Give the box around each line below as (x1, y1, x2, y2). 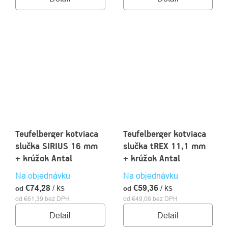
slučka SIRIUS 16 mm (15, 140, 98, 152)
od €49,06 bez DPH (123, 195, 178, 203)
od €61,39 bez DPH (15, 195, 70, 203)
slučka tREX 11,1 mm (123, 140, 206, 152)
